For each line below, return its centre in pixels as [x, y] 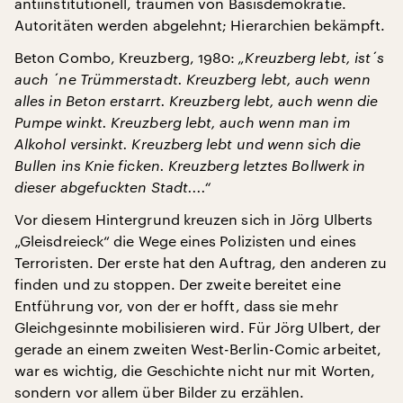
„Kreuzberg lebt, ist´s [312, 57]
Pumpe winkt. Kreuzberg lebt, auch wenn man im [183, 121]
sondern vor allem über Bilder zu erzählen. [160, 391]
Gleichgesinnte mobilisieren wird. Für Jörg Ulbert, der [198, 327]
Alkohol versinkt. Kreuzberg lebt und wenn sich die [188, 143]
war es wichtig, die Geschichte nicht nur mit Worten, [195, 370]
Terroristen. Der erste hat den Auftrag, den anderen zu [201, 262]
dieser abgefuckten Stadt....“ [113, 186]
